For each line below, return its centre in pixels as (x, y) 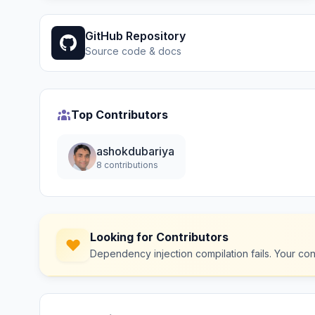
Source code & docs (133, 51)
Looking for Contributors (159, 237)
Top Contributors (120, 115)
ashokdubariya (135, 151)
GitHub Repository (135, 36)
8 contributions (127, 165)
